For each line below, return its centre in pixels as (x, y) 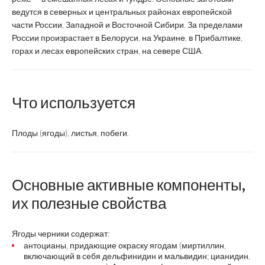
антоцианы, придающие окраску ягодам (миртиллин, (125, 245)
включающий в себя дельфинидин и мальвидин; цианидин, (137, 256)
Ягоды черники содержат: (61, 233)
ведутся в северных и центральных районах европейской (122, 12)
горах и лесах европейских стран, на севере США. (107, 51)
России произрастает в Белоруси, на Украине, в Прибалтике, (127, 38)
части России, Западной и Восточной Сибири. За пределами (127, 25)
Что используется (74, 102)
